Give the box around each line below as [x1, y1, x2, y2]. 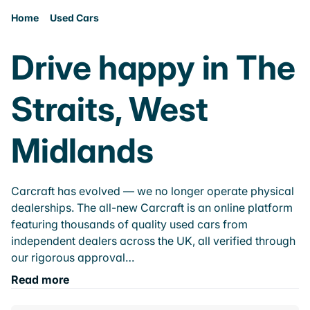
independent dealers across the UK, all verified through [11, 234, 295, 248]
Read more [11, 273, 69, 286]
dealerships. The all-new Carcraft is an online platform [11, 201, 293, 215]
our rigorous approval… [11, 250, 134, 264]
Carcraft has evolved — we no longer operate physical [11, 184, 294, 198]
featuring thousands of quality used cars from [11, 217, 248, 231]
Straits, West [11, 89, 208, 129]
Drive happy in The [11, 47, 295, 88]
